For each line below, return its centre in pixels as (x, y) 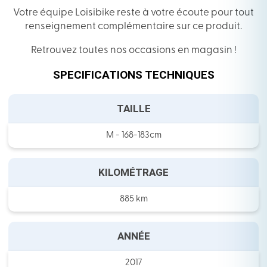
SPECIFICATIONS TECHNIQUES (133, 75)
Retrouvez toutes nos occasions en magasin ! (133, 51)
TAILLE (133, 109)
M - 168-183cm (133, 136)
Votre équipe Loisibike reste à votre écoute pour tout (133, 13)
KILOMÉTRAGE (133, 173)
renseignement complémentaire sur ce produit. (133, 27)
